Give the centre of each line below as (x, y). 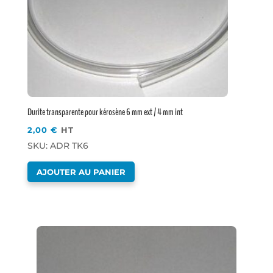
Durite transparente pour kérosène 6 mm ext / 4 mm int (105, 112)
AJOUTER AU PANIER (81, 172)
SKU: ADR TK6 (58, 146)
